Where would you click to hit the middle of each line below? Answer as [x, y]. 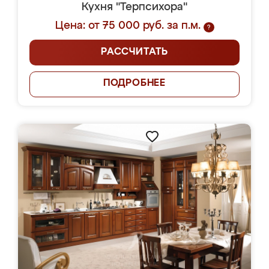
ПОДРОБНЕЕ [134, 83]
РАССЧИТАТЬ [134, 52]
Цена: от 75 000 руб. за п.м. [128, 26]
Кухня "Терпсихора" [134, 7]
